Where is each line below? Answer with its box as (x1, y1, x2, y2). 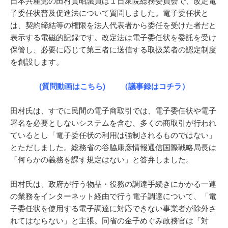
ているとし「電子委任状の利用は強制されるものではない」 (10, 130, 216, 139)
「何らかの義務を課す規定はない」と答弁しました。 (10, 155, 193, 164)
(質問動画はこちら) (39, 81, 113, 91)
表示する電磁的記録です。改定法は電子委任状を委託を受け (10, 33, 216, 42)
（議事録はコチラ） (120, 81, 189, 91)
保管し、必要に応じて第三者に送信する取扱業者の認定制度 (10, 45, 216, 54)
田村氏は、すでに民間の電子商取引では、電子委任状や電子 (10, 106, 216, 115)
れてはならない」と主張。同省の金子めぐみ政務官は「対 (10, 216, 209, 225)
